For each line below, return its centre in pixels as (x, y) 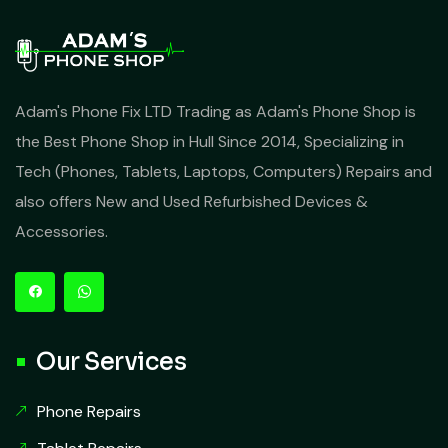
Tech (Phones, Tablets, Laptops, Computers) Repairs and (223, 172)
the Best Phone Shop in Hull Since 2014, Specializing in (209, 142)
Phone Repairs (89, 412)
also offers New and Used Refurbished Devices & (191, 202)
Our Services (111, 362)
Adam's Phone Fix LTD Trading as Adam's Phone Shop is (215, 112)
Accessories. (61, 232)
